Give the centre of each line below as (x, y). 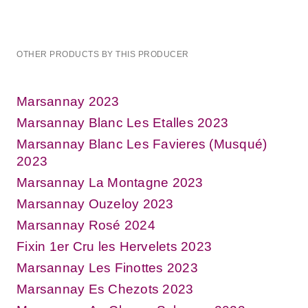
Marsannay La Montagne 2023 (110, 182)
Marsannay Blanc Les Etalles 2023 (122, 122)
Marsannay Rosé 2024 (86, 225)
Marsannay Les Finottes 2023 (107, 267)
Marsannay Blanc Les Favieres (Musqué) (142, 144)
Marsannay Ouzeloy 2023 (95, 203)
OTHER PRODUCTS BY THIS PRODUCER (103, 54)
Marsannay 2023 (68, 101)
